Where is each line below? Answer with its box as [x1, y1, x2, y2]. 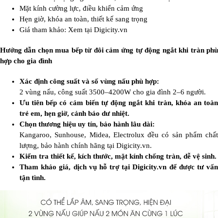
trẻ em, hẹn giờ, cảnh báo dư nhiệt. [19, 109, 129, 118]
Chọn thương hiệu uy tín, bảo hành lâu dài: [19, 120, 155, 128]
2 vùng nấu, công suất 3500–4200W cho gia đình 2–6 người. [19, 88, 206, 96]
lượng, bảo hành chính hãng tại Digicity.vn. [19, 142, 152, 150]
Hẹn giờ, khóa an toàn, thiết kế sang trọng [19, 15, 147, 23]
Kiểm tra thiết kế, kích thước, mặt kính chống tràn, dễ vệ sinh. [19, 152, 217, 161]
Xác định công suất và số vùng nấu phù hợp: [19, 77, 159, 86]
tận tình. [19, 174, 46, 182]
